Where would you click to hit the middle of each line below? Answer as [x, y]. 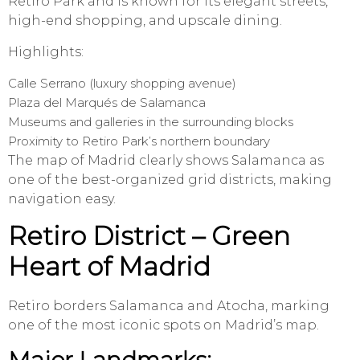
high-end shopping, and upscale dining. [145, 21]
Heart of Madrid [109, 267]
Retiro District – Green [149, 236]
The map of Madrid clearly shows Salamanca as [166, 161]
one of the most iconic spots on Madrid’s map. [164, 325]
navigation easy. [62, 199]
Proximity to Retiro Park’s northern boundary [139, 141]
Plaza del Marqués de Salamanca [107, 103]
